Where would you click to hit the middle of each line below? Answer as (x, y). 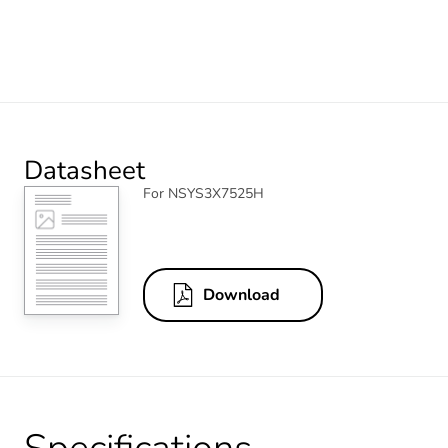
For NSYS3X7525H (203, 193)
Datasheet (84, 170)
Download (241, 295)
